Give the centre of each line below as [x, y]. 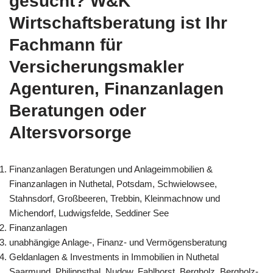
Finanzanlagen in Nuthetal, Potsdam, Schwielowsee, [113, 183]
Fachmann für [66, 44]
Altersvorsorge [70, 132]
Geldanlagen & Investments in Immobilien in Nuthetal [114, 257]
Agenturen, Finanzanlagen [116, 88]
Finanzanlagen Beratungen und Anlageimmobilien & [111, 169]
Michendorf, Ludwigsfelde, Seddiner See [89, 213]
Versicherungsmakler [97, 66]
